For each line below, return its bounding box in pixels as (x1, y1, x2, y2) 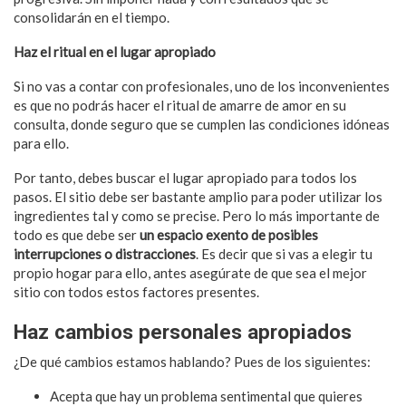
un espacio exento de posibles (140, 226, 318, 243)
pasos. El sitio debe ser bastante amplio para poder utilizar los (14, 188, 382, 205)
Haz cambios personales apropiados (14, 319, 352, 343)
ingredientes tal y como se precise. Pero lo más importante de (14, 207, 380, 224)
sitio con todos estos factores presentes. (14, 283, 259, 300)
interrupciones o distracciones (14, 245, 196, 262)
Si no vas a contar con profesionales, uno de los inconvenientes (14, 77, 390, 94)
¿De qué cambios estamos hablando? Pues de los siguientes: (14, 353, 371, 370)
